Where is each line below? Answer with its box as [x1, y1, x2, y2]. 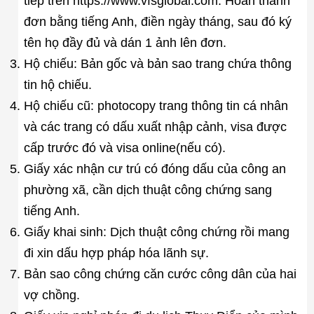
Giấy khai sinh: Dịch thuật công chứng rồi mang [23, 224, 289, 239]
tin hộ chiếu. [23, 77, 92, 92]
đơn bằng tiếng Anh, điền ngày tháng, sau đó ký [23, 14, 292, 29]
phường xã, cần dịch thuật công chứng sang [23, 182, 272, 197]
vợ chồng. [23, 287, 80, 302]
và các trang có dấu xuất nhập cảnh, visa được [23, 119, 287, 134]
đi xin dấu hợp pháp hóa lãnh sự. [23, 245, 209, 260]
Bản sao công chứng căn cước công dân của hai [23, 266, 296, 281]
